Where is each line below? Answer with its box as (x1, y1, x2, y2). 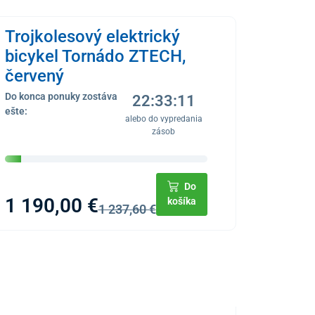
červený (4, 65, 64, 86)
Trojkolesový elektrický (4, 26, 180, 46)
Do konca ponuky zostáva (4, 90, 117, 102)
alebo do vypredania (124, 113, 202, 124)
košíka (167, 195, 196, 207)
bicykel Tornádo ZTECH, (4, 46, 186, 66)
